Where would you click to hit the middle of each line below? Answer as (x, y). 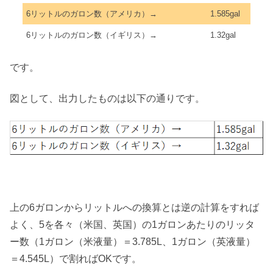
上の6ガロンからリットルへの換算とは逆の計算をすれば (134, 207)
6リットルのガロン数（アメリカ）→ (92, 14)
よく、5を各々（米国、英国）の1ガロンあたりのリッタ (132, 224)
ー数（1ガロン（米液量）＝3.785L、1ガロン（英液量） (133, 241)
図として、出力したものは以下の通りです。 (107, 98)
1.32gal (223, 35)
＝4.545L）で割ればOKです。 (76, 258)
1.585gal (225, 14)
